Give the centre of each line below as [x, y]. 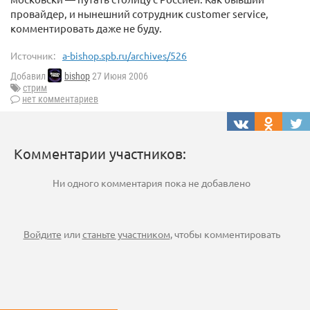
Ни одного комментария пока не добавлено [152, 183]
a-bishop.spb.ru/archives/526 [125, 55]
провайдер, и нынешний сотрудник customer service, [139, 13]
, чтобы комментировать [225, 234]
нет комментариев [60, 99]
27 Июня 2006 [119, 76]
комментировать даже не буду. [86, 28]
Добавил [29, 76]
